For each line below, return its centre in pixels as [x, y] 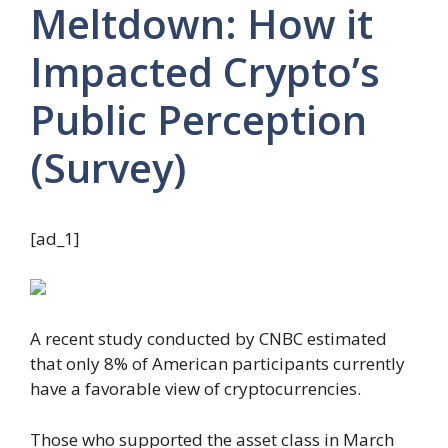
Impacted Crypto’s [205, 71]
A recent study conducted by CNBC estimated [208, 339]
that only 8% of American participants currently [217, 364]
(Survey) [108, 167]
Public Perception [198, 119]
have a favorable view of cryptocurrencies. [195, 389]
